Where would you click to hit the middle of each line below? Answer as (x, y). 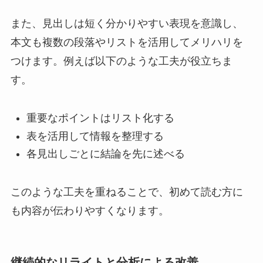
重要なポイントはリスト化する (100, 118)
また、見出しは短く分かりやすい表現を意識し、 (127, 24)
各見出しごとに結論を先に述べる (105, 154)
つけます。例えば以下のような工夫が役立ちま (121, 61)
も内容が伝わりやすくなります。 (90, 210)
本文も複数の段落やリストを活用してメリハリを (127, 43)
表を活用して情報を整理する (95, 136)
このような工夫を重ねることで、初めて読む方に (127, 192)
